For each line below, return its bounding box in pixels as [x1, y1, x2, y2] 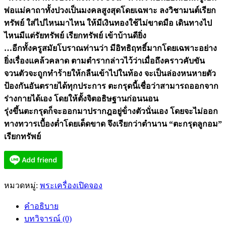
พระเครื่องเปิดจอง [40, 181, 102, 190]
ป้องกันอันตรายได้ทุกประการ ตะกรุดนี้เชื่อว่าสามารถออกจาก [4, 81, 218, 90]
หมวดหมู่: [4, 181, 40, 190]
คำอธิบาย [24, 201, 59, 210]
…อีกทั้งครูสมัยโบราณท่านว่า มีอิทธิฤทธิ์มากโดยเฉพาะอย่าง [4, 43, 217, 52]
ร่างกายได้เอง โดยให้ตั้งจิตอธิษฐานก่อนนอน [4, 94, 160, 103]
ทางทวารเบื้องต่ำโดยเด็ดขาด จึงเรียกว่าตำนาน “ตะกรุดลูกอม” [4, 119, 222, 128]
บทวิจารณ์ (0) [24, 214, 72, 223]
